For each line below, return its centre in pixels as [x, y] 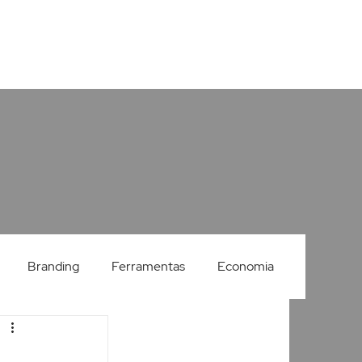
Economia [246, 267]
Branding [54, 267]
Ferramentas [149, 267]
